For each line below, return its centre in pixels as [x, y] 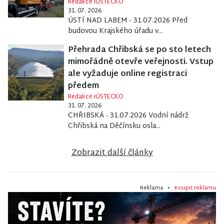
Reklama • [157, 188]
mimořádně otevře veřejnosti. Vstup [140, 62]
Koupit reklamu [195, 188]
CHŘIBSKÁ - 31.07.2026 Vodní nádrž [128, 115]
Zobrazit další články [112, 153]
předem [83, 86]
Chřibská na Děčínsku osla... [114, 126]
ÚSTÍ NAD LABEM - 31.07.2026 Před [127, 20]
